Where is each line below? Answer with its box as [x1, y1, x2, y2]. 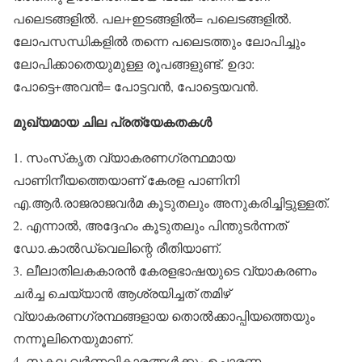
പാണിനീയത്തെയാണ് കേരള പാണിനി [13, 171, 239, 188]
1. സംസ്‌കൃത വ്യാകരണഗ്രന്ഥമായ [13, 149, 235, 166]
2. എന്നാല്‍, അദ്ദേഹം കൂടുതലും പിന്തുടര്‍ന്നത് [13, 217, 287, 234]
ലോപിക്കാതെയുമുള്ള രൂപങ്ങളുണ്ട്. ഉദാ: [13, 55, 255, 72]
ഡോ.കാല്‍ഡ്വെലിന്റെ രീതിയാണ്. [13, 239, 221, 256]
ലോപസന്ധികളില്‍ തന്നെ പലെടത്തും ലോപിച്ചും [13, 32, 305, 49]
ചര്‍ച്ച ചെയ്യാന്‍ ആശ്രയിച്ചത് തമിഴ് [13, 284, 230, 301]
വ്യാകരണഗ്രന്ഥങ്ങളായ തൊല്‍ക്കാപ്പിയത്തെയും [13, 307, 315, 324]
